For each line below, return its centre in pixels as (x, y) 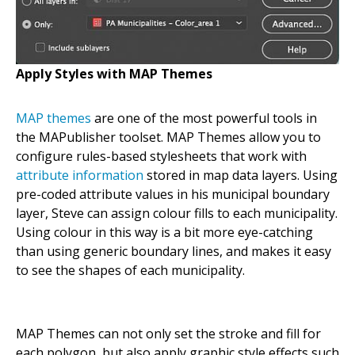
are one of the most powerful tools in (204, 118)
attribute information (80, 175)
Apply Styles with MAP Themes (114, 73)
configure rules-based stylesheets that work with (161, 156)
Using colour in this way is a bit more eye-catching (164, 232)
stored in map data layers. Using (240, 175)
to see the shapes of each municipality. (130, 270)
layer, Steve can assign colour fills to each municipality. (177, 213)
